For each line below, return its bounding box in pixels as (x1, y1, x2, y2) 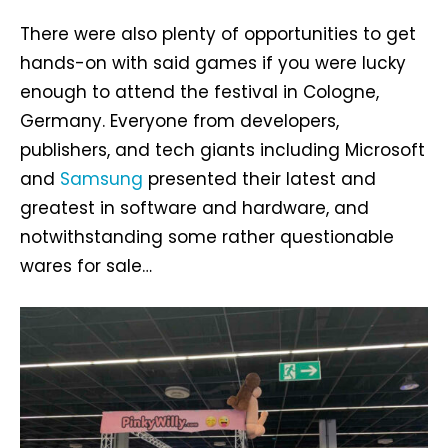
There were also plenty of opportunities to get (20, 22, 416, 47)
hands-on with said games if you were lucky (20, 51, 406, 76)
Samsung (60, 167, 143, 192)
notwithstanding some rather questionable (20, 225, 394, 250)
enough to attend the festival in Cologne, (20, 80, 379, 105)
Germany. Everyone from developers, (20, 109, 339, 134)
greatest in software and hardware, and (20, 196, 369, 221)
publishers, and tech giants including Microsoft (20, 138, 425, 163)
